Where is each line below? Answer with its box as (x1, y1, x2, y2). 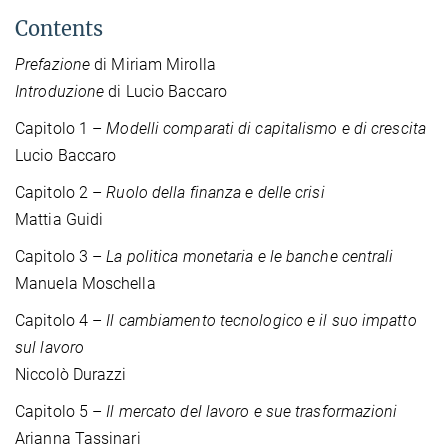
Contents (15, 16, 103, 41)
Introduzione (15, 82, 109, 101)
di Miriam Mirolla (94, 55, 216, 74)
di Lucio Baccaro (108, 82, 227, 101)
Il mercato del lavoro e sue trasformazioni (106, 402, 398, 421)
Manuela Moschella (15, 274, 156, 293)
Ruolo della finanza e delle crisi (106, 183, 325, 202)
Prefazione (15, 55, 95, 74)
